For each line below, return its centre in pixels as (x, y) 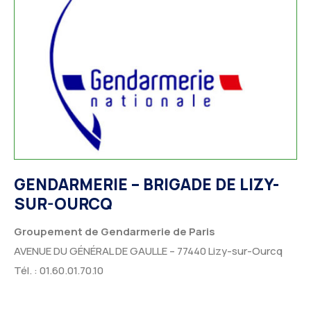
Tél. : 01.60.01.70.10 (59, 270)
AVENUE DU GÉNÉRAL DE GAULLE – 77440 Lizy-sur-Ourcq (148, 251)
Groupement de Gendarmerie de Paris (115, 231)
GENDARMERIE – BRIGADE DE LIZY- (146, 185)
